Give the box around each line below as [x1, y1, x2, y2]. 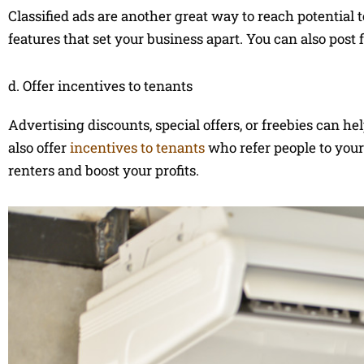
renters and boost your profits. [8, 160, 199, 180]
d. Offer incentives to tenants [8, 76, 193, 95]
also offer [8, 137, 70, 157]
